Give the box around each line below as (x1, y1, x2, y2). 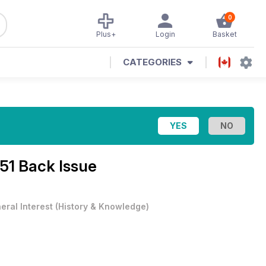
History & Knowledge (58, 201, 146, 211)
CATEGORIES (123, 56, 182, 68)
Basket (212, 30, 237, 39)
